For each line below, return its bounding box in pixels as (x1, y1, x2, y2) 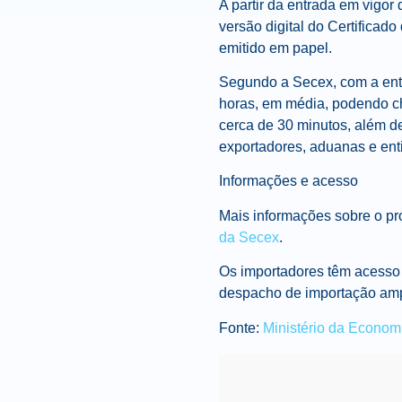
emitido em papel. (219, 39, 332, 56)
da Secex (219, 229, 279, 245)
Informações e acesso (219, 173, 358, 189)
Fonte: (219, 319, 259, 336)
